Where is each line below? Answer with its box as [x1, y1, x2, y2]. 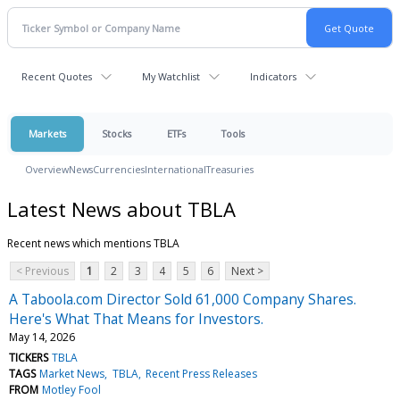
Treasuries [206, 162, 254, 176]
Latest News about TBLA [7, 195, 236, 222]
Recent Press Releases [145, 365, 257, 381]
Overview [25, 162, 69, 176]
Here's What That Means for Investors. [9, 308, 263, 329]
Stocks [102, 127, 131, 140]
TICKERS [9, 349, 48, 365]
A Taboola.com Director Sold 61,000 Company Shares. [9, 288, 356, 309]
